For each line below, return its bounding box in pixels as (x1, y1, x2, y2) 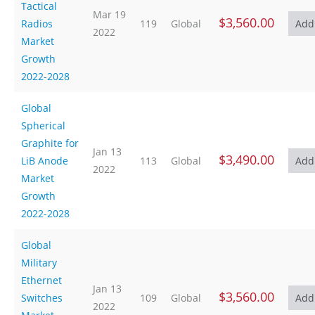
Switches (21, 291, 63, 304)
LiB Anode (21, 154, 68, 167)
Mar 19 (93, 8, 126, 21)
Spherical (21, 119, 65, 132)
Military (21, 256, 57, 269)
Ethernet (21, 274, 62, 287)
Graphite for (21, 136, 79, 150)
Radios (21, 17, 53, 30)
